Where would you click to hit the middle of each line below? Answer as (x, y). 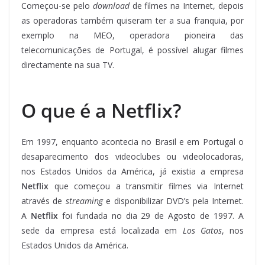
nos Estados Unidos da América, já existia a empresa (132, 171)
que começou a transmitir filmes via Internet (146, 186)
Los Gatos (202, 230)
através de (43, 201)
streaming (86, 201)
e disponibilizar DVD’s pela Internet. (175, 201)
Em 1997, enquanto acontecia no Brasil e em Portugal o (132, 141)
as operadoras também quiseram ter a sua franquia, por (132, 20)
